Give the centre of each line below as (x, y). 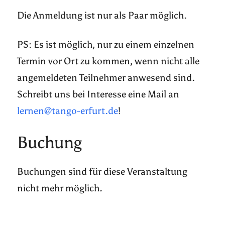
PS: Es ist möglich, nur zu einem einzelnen (106, 44)
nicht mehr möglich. (60, 188)
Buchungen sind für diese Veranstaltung (102, 172)
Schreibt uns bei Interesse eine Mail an (98, 94)
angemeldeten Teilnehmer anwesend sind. (106, 78)
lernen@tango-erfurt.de (68, 111)
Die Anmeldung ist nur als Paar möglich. (102, 15)
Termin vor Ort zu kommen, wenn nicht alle (108, 61)
